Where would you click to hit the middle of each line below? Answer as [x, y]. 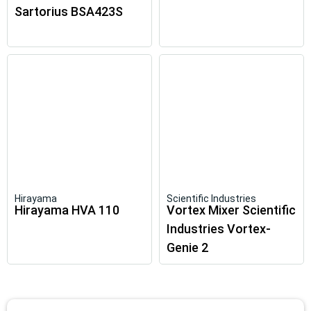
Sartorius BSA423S [69, 11]
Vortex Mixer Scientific [231, 210]
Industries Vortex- [219, 229]
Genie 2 [187, 247]
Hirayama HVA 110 [67, 210]
